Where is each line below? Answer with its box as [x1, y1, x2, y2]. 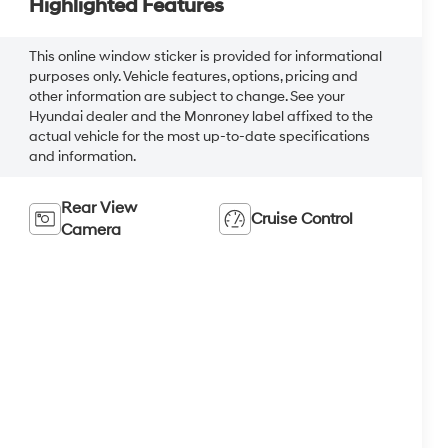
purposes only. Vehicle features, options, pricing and [28, 68, 358, 86]
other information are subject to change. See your [28, 88, 345, 106]
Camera [60, 220, 121, 241]
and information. [28, 148, 136, 166]
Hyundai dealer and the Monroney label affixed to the [28, 108, 373, 126]
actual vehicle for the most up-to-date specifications [28, 128, 370, 146]
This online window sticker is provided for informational [28, 48, 382, 66]
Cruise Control [251, 209, 354, 230]
